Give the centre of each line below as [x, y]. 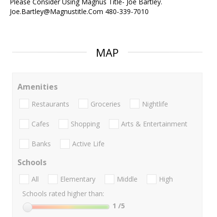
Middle [127, 179]
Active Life [88, 144]
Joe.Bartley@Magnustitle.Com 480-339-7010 [79, 12]
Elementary [78, 179]
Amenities [38, 87]
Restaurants [50, 104]
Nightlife [155, 104]
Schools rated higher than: [63, 194]
